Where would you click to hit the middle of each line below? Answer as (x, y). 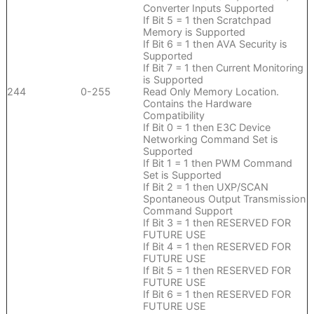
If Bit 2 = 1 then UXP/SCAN (205, 187)
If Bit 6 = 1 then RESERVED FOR (217, 294)
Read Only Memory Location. (211, 92)
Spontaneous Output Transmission (224, 199)
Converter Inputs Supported (208, 8)
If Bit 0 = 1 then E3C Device (206, 128)
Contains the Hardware (197, 104)
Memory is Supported (194, 32)
